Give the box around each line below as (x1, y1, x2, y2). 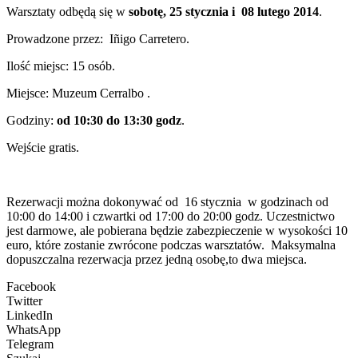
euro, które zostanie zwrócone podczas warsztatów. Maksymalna (6, 237, 336, 252)
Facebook (6, 279, 56, 293)
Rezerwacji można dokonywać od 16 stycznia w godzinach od (6, 194, 328, 209)
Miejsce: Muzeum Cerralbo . (6, 86, 150, 100)
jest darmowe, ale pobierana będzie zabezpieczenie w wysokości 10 (6, 223, 348, 237)
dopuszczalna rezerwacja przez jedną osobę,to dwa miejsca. (6, 252, 307, 266)
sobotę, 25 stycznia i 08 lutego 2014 (129, 4, 319, 18)
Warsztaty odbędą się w (6, 4, 129, 18)
